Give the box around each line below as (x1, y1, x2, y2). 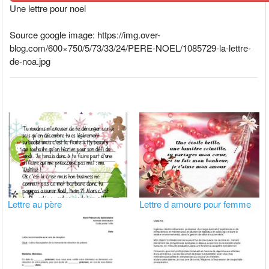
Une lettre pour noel (10, 1, 86, 14)
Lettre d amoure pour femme (139, 197, 252, 210)
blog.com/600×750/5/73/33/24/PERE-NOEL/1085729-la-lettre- (10, 41, 252, 54)
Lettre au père (8, 197, 62, 210)
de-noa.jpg (10, 54, 51, 67)
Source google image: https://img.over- (10, 28, 161, 41)
